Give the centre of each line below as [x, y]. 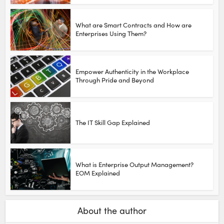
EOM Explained [98, 173]
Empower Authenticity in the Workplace [132, 71]
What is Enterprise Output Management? [135, 164]
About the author [112, 210]
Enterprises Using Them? [111, 33]
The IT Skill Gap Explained [113, 122]
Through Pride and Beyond [115, 80]
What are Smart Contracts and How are [134, 25]
